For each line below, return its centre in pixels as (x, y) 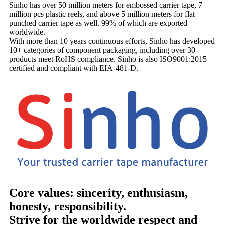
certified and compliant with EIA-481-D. (74, 68)
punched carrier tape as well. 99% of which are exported (98, 23)
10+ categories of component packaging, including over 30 (102, 50)
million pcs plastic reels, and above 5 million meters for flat (102, 14)
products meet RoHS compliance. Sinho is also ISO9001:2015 (108, 59)
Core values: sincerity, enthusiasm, (98, 193)
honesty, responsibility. (68, 207)
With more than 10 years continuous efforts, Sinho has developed (112, 41)
